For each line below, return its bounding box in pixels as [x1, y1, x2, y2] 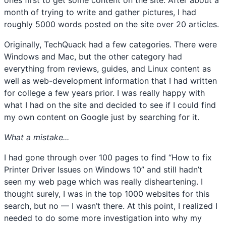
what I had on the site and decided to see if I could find [4, 100, 216, 110]
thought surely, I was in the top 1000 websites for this [4, 189, 209, 199]
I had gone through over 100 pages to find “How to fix [4, 152, 212, 163]
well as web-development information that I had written [4, 76, 217, 86]
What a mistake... [4, 132, 69, 143]
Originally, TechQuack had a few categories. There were [4, 39, 217, 50]
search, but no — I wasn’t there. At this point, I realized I [4, 201, 217, 211]
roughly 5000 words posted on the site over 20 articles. [4, 19, 219, 30]
